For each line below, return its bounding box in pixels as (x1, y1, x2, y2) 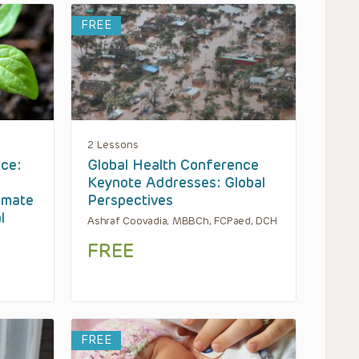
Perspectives (87, 192, 173, 210)
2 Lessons (87, 139, 139, 151)
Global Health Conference (87, 156, 259, 175)
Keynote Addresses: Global (87, 174, 265, 192)
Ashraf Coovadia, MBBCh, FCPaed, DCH (87, 215, 277, 228)
